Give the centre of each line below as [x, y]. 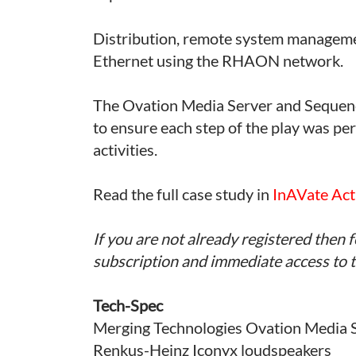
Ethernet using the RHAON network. [220, 60]
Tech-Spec [128, 305]
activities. [125, 149]
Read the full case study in [183, 193]
